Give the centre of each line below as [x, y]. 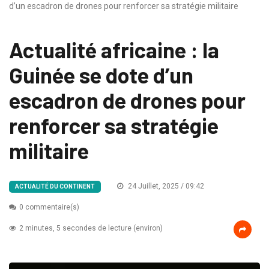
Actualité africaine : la [114, 50]
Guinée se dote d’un [101, 75]
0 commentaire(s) [49, 207]
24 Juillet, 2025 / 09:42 [165, 186]
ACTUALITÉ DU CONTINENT [55, 187]
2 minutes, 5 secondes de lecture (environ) [91, 228]
